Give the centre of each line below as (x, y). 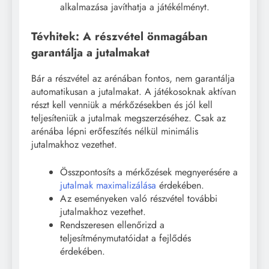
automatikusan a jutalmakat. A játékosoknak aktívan (134, 91)
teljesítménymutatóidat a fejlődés (125, 238)
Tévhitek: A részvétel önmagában (119, 37)
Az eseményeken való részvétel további (139, 198)
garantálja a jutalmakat (90, 53)
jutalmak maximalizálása (108, 185)
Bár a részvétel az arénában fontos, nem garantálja (133, 78)
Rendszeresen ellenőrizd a (112, 225)
